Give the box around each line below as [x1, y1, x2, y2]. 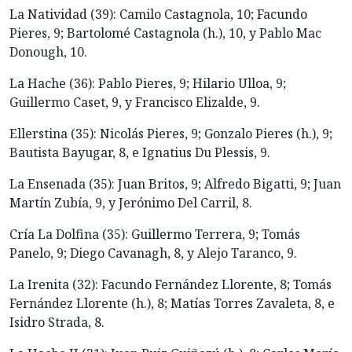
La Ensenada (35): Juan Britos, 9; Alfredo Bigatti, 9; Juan [9, 175, 341, 193]
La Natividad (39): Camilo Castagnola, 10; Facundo [9, 5, 307, 24]
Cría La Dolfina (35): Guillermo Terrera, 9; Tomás [9, 225, 300, 244]
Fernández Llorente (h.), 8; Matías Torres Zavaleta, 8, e [9, 295, 335, 313]
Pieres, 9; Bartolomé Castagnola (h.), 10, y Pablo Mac [9, 24, 321, 42]
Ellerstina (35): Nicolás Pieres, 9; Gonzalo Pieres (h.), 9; [9, 125, 332, 143]
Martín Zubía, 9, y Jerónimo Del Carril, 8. [9, 194, 252, 212]
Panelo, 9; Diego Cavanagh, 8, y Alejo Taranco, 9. [9, 244, 297, 262]
